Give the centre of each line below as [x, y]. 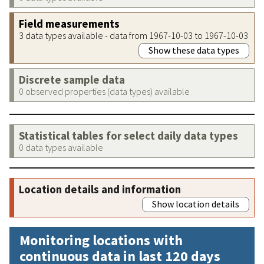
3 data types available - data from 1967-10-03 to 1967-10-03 [133, 35]
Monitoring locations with [101, 240]
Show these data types [194, 50]
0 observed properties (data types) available [104, 91]
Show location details [196, 204]
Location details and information [100, 189]
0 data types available [61, 147]
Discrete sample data [72, 80]
